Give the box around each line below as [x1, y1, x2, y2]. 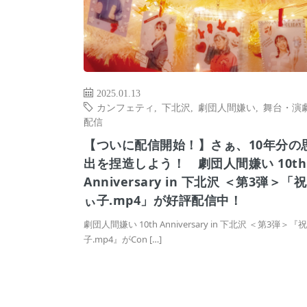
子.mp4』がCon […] [84, 233, 162, 246]
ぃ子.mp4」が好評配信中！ [84, 192, 242, 209]
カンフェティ [97, 102, 154, 112]
